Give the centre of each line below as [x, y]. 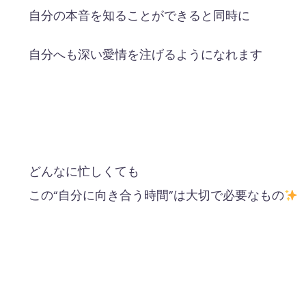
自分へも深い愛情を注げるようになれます [145, 55]
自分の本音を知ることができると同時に [139, 16]
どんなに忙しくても [84, 172]
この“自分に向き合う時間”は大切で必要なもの [156, 196]
